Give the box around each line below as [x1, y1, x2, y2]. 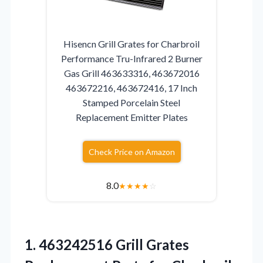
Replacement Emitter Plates [75, 111, 188, 123]
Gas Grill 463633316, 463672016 [63, 67, 200, 79]
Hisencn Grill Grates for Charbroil [63, 38, 200, 49]
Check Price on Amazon [88, 146, 175, 157]
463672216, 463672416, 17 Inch [66, 82, 197, 93]
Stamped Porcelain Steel [83, 96, 180, 108]
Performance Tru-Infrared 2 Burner [60, 52, 203, 64]
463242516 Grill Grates [39, 235, 189, 253]
